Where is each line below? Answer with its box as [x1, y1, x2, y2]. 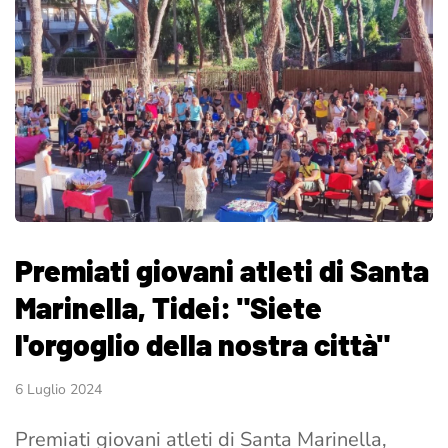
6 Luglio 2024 [15, 379, 102, 399]
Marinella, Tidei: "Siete [15, 288, 322, 325]
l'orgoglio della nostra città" [15, 325, 390, 362]
